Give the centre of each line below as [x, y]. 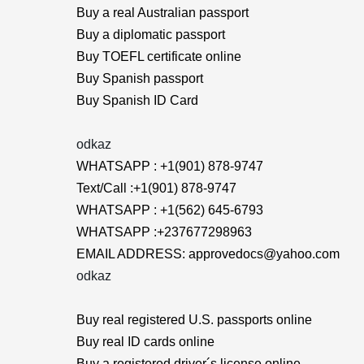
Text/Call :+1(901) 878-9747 [156, 188]
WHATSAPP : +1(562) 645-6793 [170, 210]
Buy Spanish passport [140, 78]
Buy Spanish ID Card [137, 100]
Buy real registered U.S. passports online [194, 320]
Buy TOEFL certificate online [159, 56]
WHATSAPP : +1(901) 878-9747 [170, 166]
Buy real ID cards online [145, 342]
